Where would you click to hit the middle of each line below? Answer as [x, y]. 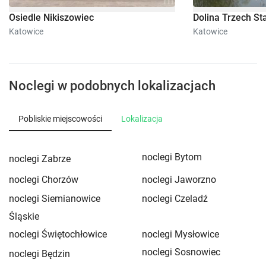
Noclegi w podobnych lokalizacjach [112, 85]
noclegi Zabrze [40, 159]
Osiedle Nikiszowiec [51, 17]
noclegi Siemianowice [55, 198]
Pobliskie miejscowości [60, 118]
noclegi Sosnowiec [181, 252]
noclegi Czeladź [175, 198]
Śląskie [24, 216]
